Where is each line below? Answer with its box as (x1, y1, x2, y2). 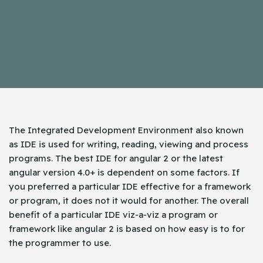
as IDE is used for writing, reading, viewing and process (9, 138, 248, 150)
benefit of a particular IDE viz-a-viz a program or (9, 208, 218, 220)
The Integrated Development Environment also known (9, 124, 244, 136)
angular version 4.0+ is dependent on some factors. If (9, 166, 240, 178)
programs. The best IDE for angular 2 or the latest (9, 152, 223, 164)
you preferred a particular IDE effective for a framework (9, 180, 251, 192)
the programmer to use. (9, 237, 111, 248)
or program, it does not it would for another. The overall (9, 194, 249, 206)
